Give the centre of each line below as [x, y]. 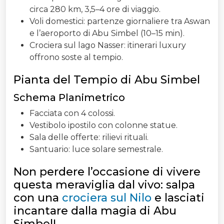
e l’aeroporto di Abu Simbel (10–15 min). [107, 33]
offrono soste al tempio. [76, 57]
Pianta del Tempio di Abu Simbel [107, 80]
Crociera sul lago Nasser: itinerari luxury [108, 45]
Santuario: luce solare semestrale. [96, 149]
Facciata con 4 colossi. [72, 113]
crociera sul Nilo [108, 198]
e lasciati [179, 198]
